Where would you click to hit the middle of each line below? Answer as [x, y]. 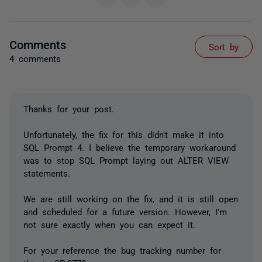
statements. [47, 173]
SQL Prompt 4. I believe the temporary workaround [130, 147]
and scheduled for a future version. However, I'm [125, 211]
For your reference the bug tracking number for [122, 250]
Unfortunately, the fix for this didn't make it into [124, 134]
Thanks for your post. [69, 108]
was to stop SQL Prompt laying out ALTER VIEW [126, 160]
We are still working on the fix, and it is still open [131, 198]
